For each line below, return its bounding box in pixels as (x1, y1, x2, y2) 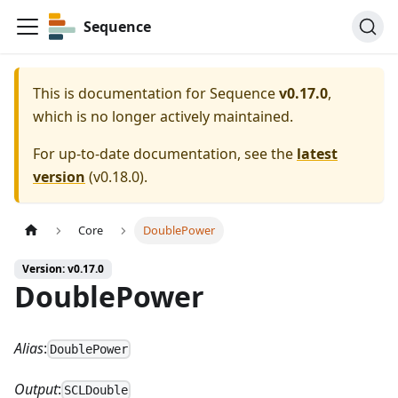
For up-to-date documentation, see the (33, 144, 297, 163)
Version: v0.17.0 (22, 261, 104, 277)
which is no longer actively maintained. (33, 107, 293, 126)
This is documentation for (33, 84, 210, 103)
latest (297, 144, 338, 163)
